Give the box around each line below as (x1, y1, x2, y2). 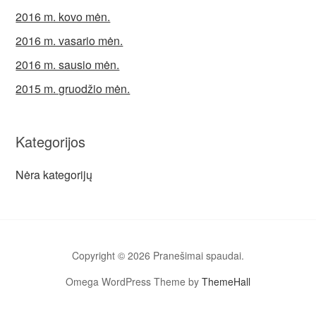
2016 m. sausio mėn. (16, 56, 120, 73)
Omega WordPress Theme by (66, 274, 202, 288)
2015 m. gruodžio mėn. (16, 80, 130, 97)
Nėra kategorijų (16, 166, 93, 183)
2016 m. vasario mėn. (16, 32, 123, 49)
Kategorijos (16, 131, 86, 152)
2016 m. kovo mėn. (16, 8, 111, 25)
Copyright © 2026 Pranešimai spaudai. (72, 248, 244, 262)
